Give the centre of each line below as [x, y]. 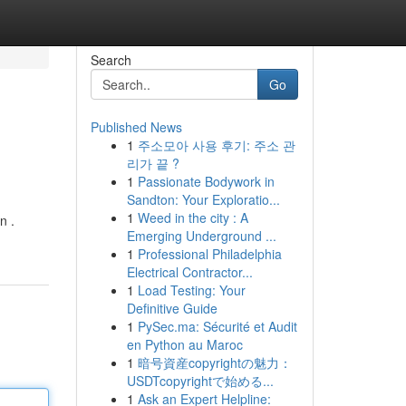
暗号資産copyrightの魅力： [214, 362]
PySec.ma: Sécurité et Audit [217, 326]
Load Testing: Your [191, 290]
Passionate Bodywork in [206, 181]
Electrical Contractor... [189, 272]
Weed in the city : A [193, 217]
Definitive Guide [172, 308]
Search [111, 60]
